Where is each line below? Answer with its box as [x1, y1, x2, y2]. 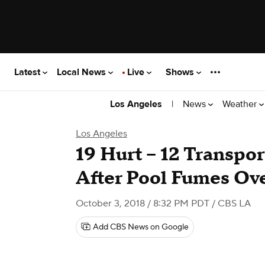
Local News [57, 66, 108, 78]
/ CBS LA [209, 198, 251, 209]
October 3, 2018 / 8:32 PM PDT [76, 198, 209, 209]
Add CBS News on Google [93, 222, 189, 232]
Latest [14, 66, 43, 78]
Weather [222, 98, 259, 110]
